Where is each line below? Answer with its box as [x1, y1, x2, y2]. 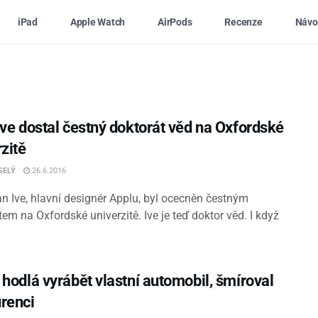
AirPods [158, 16, 192, 28]
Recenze [224, 16, 263, 28]
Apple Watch [70, 16, 126, 28]
